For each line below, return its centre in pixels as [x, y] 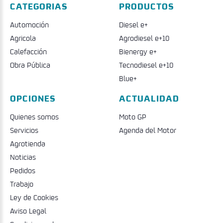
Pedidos [23, 170]
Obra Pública [30, 65]
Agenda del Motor [148, 130]
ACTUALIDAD [149, 98]
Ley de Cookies [34, 197]
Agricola [23, 38]
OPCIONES [33, 98]
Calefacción [28, 52]
